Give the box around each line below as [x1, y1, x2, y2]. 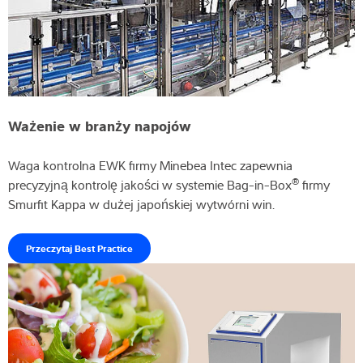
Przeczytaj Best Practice [26, 241, 133, 255]
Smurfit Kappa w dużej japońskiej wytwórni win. [8, 195, 278, 214]
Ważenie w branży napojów [8, 115, 191, 135]
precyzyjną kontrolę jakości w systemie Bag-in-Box [8, 176, 292, 194]
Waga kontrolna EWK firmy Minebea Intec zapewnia [8, 156, 293, 175]
